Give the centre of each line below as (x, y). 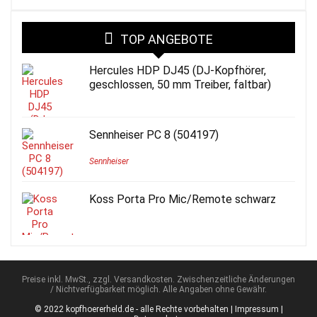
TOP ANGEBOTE (167, 39)
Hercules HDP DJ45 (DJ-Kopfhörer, (178, 70)
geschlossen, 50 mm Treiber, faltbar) (180, 84)
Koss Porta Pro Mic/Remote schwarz (183, 199)
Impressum (257, 309)
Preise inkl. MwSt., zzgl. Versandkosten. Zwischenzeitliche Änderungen (158, 279)
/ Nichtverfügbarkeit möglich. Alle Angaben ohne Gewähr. (158, 289)
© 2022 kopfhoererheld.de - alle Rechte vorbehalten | (134, 309)
